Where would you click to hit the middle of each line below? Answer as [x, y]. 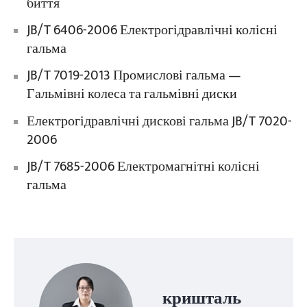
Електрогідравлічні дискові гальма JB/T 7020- [159, 121]
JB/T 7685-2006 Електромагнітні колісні [143, 167]
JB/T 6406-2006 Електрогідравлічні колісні [152, 30]
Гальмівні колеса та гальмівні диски [132, 95]
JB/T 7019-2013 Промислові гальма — [134, 76]
